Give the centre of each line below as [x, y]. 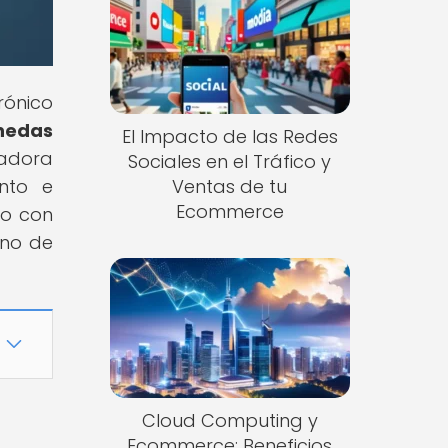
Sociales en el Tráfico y [230, 162]
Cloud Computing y [229, 420]
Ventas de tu [230, 187]
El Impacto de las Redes [229, 137]
